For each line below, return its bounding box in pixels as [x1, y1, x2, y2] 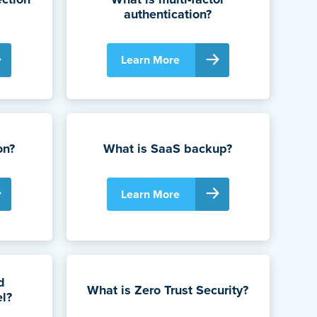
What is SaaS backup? [103, 139, 233, 158]
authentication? [124, 5, 212, 24]
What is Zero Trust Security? [87, 280, 249, 299]
